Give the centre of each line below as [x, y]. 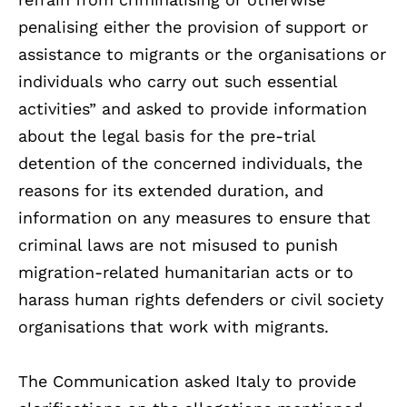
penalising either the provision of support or [193, 26]
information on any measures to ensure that [194, 217]
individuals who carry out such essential [178, 81]
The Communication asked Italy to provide [187, 381]
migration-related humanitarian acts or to [186, 272]
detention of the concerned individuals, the [190, 163]
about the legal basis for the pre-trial [167, 135]
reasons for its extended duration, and [171, 190]
